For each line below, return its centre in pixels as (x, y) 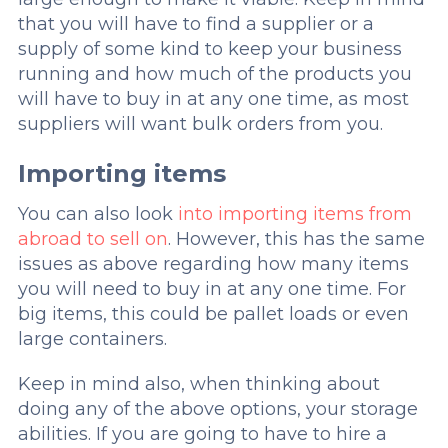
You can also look (97, 214)
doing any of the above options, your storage (217, 409)
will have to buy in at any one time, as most (213, 99)
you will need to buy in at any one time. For (211, 289)
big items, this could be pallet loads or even (213, 314)
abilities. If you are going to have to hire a (202, 434)
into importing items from (294, 214)
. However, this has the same (296, 239)
